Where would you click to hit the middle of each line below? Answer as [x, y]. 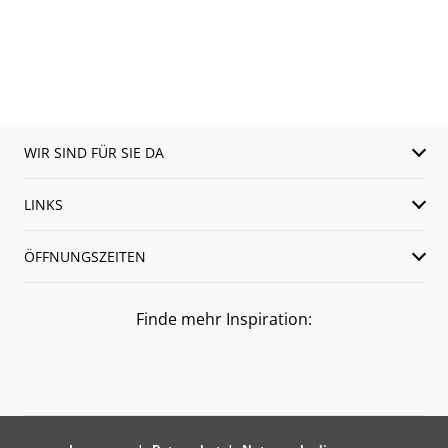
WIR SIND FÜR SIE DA [94, 152]
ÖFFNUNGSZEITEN [85, 256]
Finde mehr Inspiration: [224, 318]
